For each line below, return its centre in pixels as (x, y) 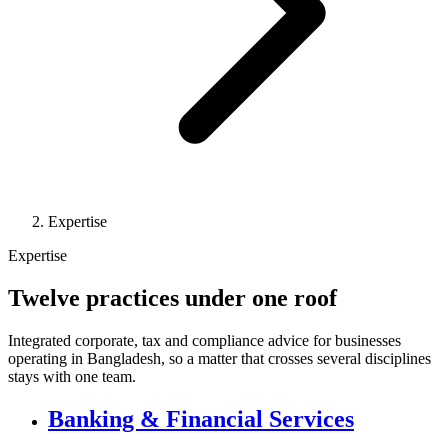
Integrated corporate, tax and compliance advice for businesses (204, 340)
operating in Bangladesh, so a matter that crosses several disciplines (219, 358)
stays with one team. (72, 376)
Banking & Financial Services (201, 418)
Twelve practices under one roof (172, 297)
